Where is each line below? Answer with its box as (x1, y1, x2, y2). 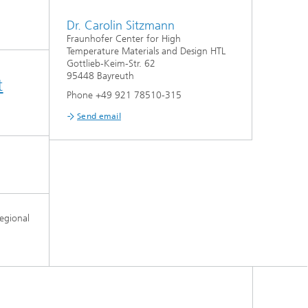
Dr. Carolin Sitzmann (67, 18, 175, 34)
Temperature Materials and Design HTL (67, 45, 225, 58)
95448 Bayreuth (67, 70, 134, 82)
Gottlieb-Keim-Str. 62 (67, 58, 155, 70)
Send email (77, 111, 121, 122)
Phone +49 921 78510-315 (67, 89, 181, 102)
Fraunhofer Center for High (67, 33, 181, 45)
